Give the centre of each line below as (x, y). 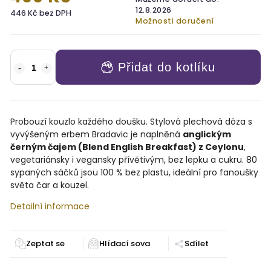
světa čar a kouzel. (50, 185)
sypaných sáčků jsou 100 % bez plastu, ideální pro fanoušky (134, 172)
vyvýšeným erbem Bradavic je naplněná (96, 134)
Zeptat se (45, 243)
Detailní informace (50, 206)
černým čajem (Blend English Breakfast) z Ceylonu (127, 147)
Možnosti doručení (175, 21)
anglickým (207, 134)
